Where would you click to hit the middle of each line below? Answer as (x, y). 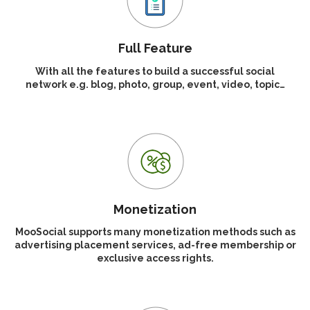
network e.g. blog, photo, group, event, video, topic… (155, 84)
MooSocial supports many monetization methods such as (155, 232)
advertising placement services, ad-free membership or (155, 245)
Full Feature (155, 48)
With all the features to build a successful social (155, 71)
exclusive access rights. (155, 258)
